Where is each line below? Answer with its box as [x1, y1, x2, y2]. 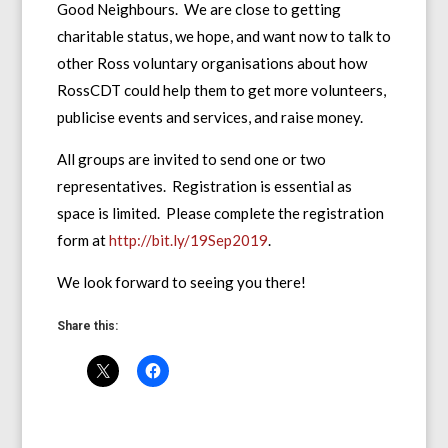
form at [56, 230, 109, 249]
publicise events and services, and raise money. [56, 107, 363, 126]
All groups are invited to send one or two [56, 149, 326, 168]
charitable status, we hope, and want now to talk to [56, 26, 391, 45]
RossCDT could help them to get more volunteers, [56, 80, 386, 99]
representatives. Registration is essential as [56, 176, 352, 195]
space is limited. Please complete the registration [56, 203, 384, 222]
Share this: [56, 318, 118, 333]
